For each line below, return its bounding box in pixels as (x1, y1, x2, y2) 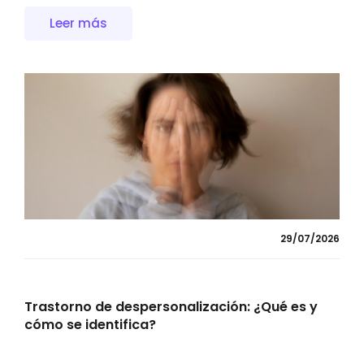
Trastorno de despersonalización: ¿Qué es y (24, 297, 318, 317)
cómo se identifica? (24, 315, 156, 335)
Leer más (50, 15, 107, 32)
